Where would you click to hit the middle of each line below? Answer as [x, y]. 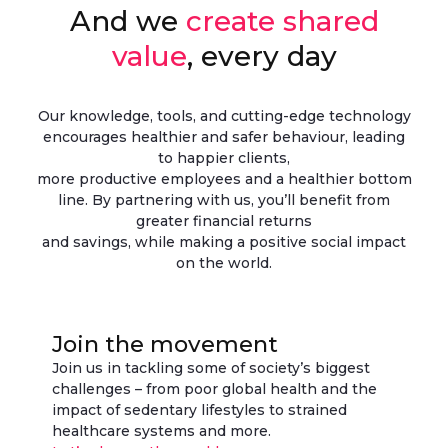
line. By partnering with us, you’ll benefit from [224, 200]
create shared [282, 21]
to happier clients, [224, 158]
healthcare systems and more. [161, 431]
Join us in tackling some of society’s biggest [211, 368]
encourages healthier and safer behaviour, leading [224, 137]
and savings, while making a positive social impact [224, 242]
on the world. [224, 263]
